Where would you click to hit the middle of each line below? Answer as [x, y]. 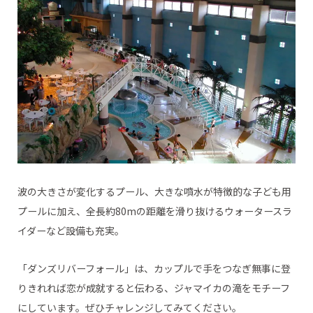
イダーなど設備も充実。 [71, 230]
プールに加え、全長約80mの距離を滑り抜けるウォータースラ [154, 211]
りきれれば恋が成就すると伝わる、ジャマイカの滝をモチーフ [153, 287]
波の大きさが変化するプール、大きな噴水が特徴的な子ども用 [154, 191]
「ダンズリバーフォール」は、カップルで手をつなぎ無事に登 [154, 268]
